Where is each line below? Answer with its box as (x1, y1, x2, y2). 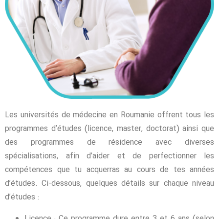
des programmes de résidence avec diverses (5, 136, 214, 149)
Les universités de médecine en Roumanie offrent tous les (5, 109, 214, 122)
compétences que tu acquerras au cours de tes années (5, 164, 214, 176)
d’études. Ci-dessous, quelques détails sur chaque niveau (5, 177, 214, 190)
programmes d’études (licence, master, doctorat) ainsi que (5, 123, 214, 135)
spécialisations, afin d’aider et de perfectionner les (5, 150, 214, 163)
